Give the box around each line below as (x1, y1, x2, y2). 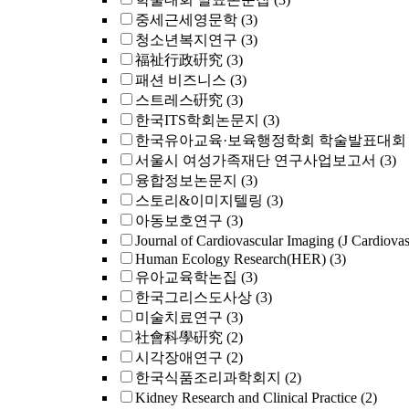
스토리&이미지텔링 (135, 193, 263, 208)
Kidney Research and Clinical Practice (135, 390, 357, 405)
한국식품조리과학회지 (135, 370, 281, 385)
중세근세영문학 (135, 12, 237, 27)
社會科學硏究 (135, 330, 223, 345)
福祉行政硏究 (135, 52, 223, 68)
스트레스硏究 (135, 92, 223, 108)
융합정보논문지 (135, 173, 237, 188)
